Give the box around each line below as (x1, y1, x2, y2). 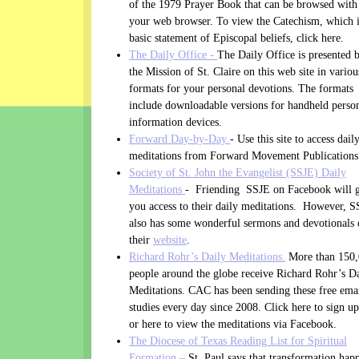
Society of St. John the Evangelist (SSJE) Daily (129, 167, 346, 179)
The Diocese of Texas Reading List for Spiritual (129, 335, 347, 348)
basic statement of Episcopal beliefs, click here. (129, 32, 344, 45)
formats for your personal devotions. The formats (129, 83, 353, 95)
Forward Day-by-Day (129, 133, 230, 146)
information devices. (129, 116, 222, 129)
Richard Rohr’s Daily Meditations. (129, 251, 285, 264)
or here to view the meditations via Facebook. (129, 318, 337, 331)
